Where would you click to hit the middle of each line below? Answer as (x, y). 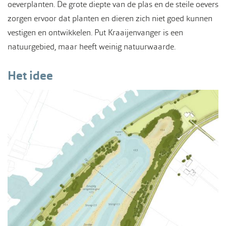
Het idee (30, 76)
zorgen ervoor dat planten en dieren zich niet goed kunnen (110, 18)
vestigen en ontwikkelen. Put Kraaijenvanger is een (95, 33)
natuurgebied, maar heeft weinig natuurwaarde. (93, 47)
